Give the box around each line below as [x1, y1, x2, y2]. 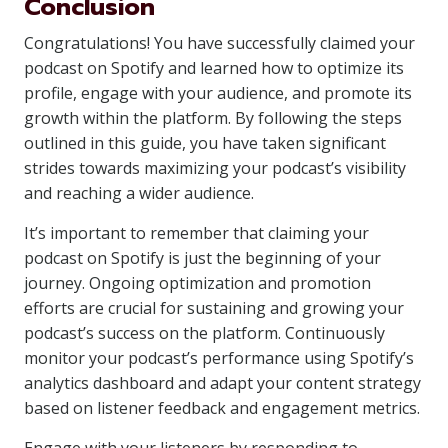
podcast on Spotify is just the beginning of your [24, 247, 381, 269]
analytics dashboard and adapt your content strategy [24, 372, 421, 394]
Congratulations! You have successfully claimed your [24, 32, 415, 54]
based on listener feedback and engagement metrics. [24, 397, 420, 419]
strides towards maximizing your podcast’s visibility [24, 157, 406, 179]
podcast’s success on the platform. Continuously [24, 322, 385, 344]
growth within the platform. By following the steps [24, 107, 402, 129]
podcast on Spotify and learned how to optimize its [24, 57, 404, 79]
